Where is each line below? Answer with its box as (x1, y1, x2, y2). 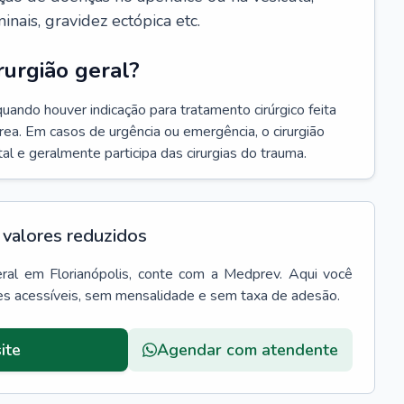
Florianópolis (50, 264, 129, 284)
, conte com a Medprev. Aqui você (129, 264, 353, 284)
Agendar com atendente (157, 339, 338, 361)
